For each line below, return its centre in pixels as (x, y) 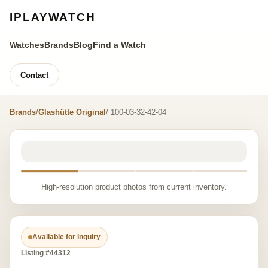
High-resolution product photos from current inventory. (134, 187)
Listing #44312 (46, 253)
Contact (34, 75)
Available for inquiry (66, 237)
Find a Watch (119, 45)
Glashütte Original (72, 112)
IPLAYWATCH (53, 17)
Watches (27, 45)
